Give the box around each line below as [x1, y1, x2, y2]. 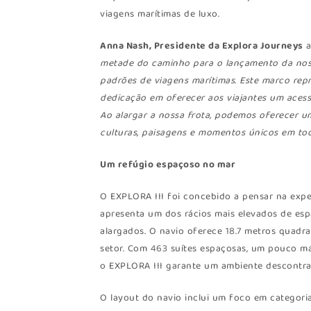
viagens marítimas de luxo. [100, 6, 220, 23]
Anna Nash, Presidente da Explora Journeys [100, 37, 303, 55]
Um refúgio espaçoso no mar [100, 156, 236, 174]
